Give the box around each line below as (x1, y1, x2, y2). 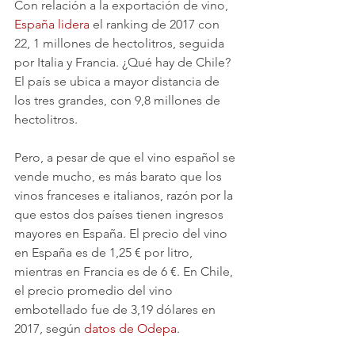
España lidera (14, 17, 90, 32)
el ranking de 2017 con (90, 17, 223, 32)
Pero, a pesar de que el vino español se (14, 150, 239, 166)
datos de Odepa (84, 321, 177, 337)
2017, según (14, 321, 84, 337)
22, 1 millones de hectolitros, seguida (14, 36, 227, 52)
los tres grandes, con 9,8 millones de (14, 93, 223, 109)
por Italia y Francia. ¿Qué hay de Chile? (14, 55, 234, 71)
